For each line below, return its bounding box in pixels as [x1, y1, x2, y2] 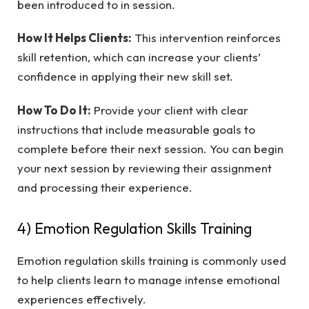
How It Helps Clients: [17, 30, 132, 46]
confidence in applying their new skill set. [17, 69, 233, 84]
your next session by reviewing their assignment [17, 160, 272, 175]
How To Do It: [17, 102, 91, 117]
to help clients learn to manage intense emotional [17, 272, 280, 287]
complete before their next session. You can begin [17, 141, 283, 156]
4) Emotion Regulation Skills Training [17, 219, 252, 239]
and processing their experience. [17, 179, 195, 195]
